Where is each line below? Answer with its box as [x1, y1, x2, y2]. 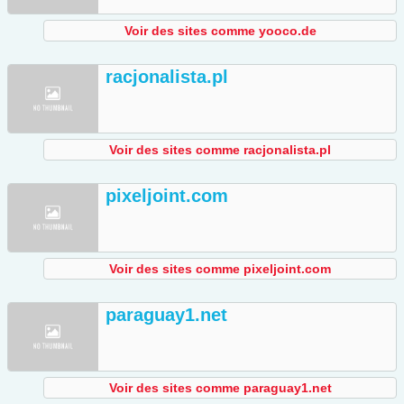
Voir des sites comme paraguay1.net [108, 381, 332, 396]
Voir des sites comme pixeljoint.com [109, 262, 331, 277]
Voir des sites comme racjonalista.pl [109, 142, 331, 158]
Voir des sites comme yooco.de [124, 23, 317, 39]
